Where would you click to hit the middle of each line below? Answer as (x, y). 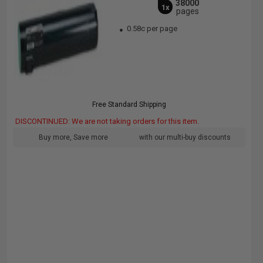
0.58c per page (152, 28)
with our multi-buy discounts (185, 137)
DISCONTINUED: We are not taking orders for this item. (107, 121)
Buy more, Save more (73, 137)
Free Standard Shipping (129, 104)
